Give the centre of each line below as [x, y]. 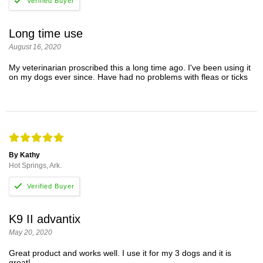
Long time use [46, 34]
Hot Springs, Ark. [35, 166]
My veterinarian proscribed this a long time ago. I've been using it [130, 68]
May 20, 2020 [31, 233]
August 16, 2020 [35, 47]
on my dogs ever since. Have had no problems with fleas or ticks [128, 77]
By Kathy [24, 155]
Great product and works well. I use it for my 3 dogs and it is [120, 253]
